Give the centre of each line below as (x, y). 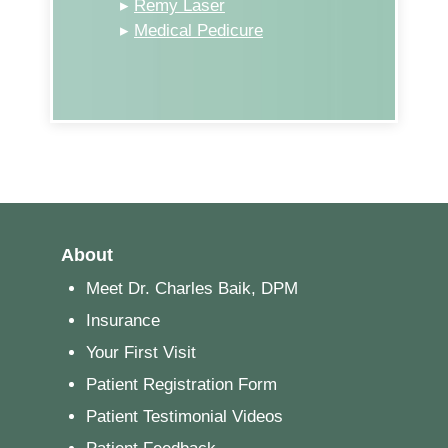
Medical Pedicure (198, 31)
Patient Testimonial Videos (184, 417)
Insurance (122, 321)
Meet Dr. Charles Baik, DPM (191, 289)
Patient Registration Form (181, 385)
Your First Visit (140, 353)
